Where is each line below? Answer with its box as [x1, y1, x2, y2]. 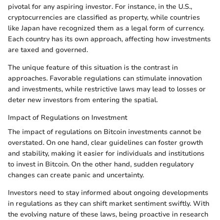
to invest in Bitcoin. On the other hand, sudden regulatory [8, 160, 193, 169]
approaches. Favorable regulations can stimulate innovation [8, 74, 202, 83]
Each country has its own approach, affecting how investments [8, 34, 211, 44]
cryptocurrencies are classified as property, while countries [8, 13, 200, 23]
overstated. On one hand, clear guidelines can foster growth [8, 138, 203, 148]
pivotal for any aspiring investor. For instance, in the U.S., [8, 2, 192, 12]
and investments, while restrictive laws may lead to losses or [8, 84, 206, 94]
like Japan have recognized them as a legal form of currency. [8, 24, 204, 33]
